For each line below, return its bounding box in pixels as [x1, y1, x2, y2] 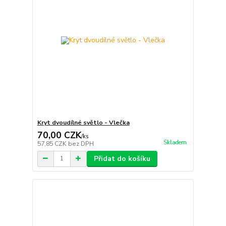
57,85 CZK [37, 139, 68, 148]
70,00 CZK [37, 129, 81, 141]
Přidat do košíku [93, 153, 150, 163]
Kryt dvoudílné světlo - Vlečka [37, 118, 130, 127]
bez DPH [68, 139, 94, 148]
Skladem [163, 138, 187, 146]
